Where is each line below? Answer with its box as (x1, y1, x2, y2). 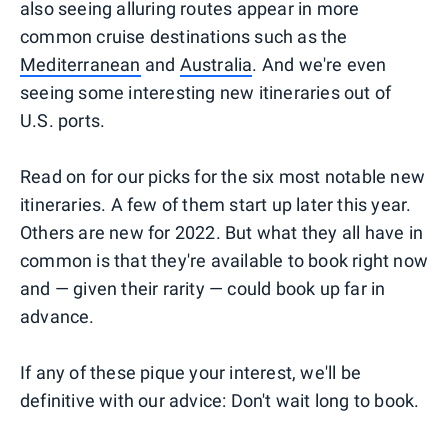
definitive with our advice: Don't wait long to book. (20, 389, 420, 411)
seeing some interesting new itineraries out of (20, 81, 392, 103)
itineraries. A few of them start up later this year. (20, 193, 412, 215)
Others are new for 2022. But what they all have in (20, 221, 424, 243)
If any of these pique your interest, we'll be (20, 361, 362, 383)
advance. (20, 305, 95, 327)
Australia (179, 53, 253, 75)
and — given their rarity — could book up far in (20, 277, 386, 299)
